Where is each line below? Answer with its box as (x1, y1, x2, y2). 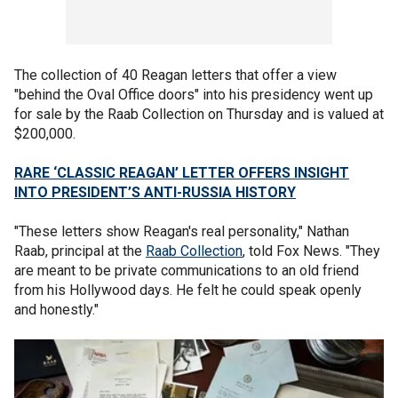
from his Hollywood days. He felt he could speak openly (14, 282, 362, 298)
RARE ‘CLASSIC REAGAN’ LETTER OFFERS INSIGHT (14, 164, 349, 181)
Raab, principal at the (14, 243, 146, 259)
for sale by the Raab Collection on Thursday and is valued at (14, 106, 384, 123)
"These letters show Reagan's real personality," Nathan (14, 223, 349, 240)
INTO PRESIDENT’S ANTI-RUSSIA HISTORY (14, 184, 296, 201)
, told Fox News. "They (243, 243, 380, 259)
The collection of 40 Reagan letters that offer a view (14, 67, 337, 84)
